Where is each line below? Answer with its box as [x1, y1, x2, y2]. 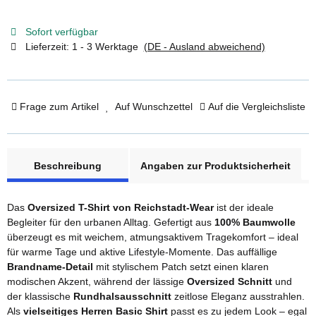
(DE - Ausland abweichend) [143, 40, 265, 52]
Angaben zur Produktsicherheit [140, 159, 291, 171]
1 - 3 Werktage [71, 40, 144, 52]
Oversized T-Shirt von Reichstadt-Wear [28, 201, 214, 213]
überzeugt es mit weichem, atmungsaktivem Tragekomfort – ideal [7, 231, 298, 243]
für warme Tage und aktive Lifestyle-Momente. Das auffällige [7, 245, 277, 257]
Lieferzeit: [25, 40, 72, 52]
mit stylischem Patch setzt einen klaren [93, 260, 269, 272]
